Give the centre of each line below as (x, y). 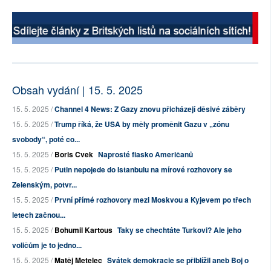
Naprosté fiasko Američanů (145, 154)
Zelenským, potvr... (44, 184)
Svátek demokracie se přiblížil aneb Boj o (178, 260)
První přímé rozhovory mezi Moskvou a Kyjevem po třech (153, 199)
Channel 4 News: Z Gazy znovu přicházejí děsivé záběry (150, 109)
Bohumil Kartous (83, 230)
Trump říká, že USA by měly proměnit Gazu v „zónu (142, 124)
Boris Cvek (74, 154)
